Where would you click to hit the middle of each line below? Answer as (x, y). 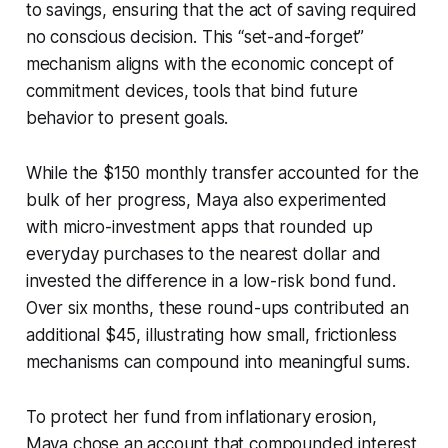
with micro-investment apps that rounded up (199, 226)
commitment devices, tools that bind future (191, 90)
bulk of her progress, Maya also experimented (206, 199)
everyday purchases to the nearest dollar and (203, 253)
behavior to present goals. (127, 117)
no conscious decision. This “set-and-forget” (195, 36)
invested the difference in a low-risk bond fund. (210, 280)
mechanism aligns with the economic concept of (210, 63)
